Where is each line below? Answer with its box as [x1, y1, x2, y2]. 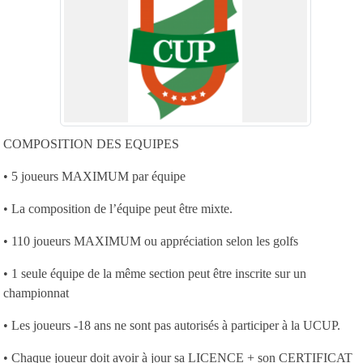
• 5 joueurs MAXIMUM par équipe [3, 169, 186, 183]
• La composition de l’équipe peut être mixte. [3, 201, 233, 216]
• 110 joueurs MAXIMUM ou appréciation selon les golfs [3, 233, 298, 248]
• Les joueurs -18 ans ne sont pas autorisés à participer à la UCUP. [3, 318, 340, 332]
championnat [3, 285, 69, 300]
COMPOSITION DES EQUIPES [3, 136, 179, 151]
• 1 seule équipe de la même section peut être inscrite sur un [3, 266, 306, 280]
